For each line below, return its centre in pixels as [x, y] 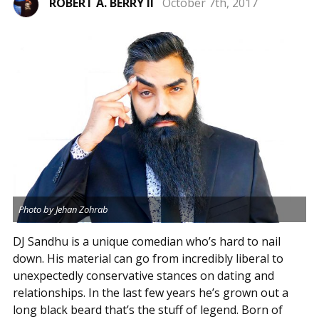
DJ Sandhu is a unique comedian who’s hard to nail [146, 241]
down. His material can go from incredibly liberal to [148, 258]
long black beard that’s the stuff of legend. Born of [147, 309]
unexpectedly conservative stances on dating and [143, 275]
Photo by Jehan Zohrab [64, 209]
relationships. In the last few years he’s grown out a [150, 292]
